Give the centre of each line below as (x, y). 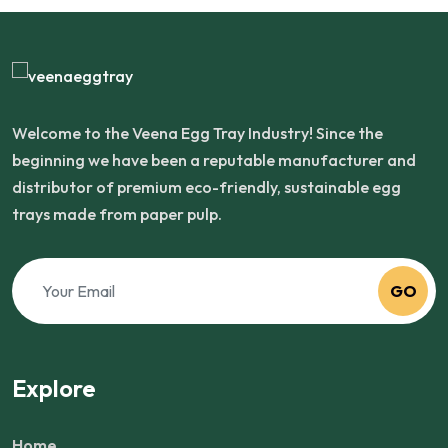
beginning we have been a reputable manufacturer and (214, 159)
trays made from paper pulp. (117, 213)
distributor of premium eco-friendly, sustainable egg (206, 186)
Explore (54, 387)
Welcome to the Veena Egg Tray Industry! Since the (197, 132)
